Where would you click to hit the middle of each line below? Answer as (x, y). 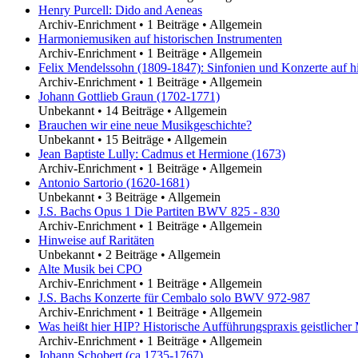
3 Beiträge (131, 197)
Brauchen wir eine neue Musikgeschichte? (145, 125)
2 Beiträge (131, 254)
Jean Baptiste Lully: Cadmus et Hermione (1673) (162, 153)
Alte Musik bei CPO (90, 268)
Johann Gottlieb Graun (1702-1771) (129, 96)
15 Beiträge (135, 139)
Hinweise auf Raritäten (96, 240)
